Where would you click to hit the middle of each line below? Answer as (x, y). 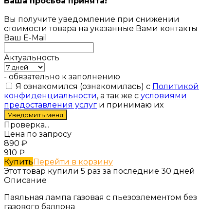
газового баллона (39, 206)
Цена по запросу (38, 134)
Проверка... (27, 125)
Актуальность (32, 57)
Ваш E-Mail (26, 37)
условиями (164, 95)
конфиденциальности (50, 95)
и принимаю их (130, 105)
